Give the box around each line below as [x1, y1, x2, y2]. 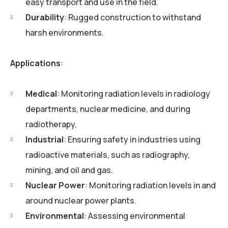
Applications [10, 57, 61, 69]
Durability [25, 11, 64, 23]
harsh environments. [25, 26, 104, 38]
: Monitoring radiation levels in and [85, 179, 216, 191]
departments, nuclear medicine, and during [25, 103, 190, 115]
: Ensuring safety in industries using [64, 133, 201, 145]
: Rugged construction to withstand [64, 11, 201, 23]
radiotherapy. [25, 118, 77, 130]
